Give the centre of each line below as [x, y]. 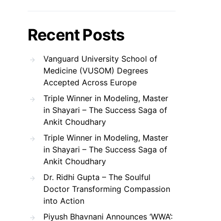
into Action [64, 201]
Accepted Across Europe [90, 82]
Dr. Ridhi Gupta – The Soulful [97, 177]
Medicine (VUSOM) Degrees [96, 71]
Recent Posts [76, 35]
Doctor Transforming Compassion [107, 189]
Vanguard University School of [100, 59]
